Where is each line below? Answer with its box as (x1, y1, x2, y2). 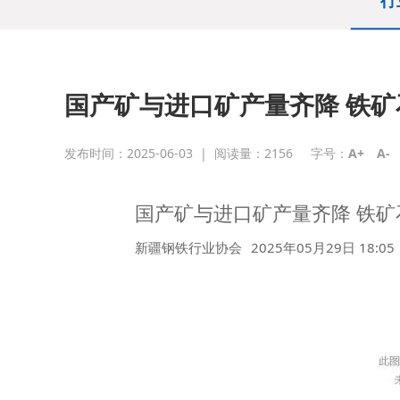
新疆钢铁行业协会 (135, 238, 242, 256)
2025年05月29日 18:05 (251, 238, 395, 256)
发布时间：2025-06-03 (64, 145, 193, 162)
